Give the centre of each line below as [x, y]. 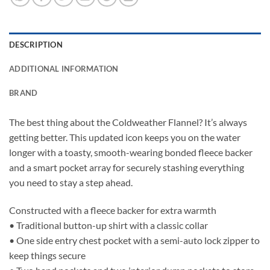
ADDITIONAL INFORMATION [64, 69]
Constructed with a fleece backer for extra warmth [113, 210]
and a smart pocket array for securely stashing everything [127, 168]
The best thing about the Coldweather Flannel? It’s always [128, 122]
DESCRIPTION [36, 45]
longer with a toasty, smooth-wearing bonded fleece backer [131, 152]
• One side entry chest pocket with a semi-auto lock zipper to [134, 240]
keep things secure [47, 256]
